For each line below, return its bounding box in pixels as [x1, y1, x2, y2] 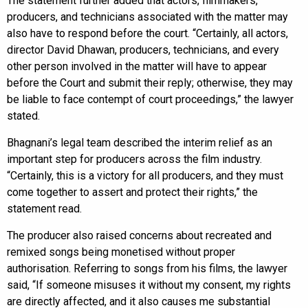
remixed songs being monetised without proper [7, 245, 235, 258]
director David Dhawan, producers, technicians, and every [7, 43, 279, 56]
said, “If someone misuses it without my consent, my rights [7, 278, 291, 291]
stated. [7, 109, 40, 122]
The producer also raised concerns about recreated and [7, 228, 272, 242]
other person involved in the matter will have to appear [7, 59, 267, 73]
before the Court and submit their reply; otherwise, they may [7, 76, 293, 89]
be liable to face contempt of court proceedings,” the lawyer [7, 92, 294, 106]
